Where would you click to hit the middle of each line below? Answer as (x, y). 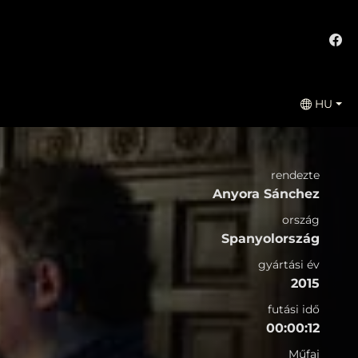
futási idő (294, 309)
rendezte (295, 175)
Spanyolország (270, 238)
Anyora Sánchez (266, 193)
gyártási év (289, 264)
